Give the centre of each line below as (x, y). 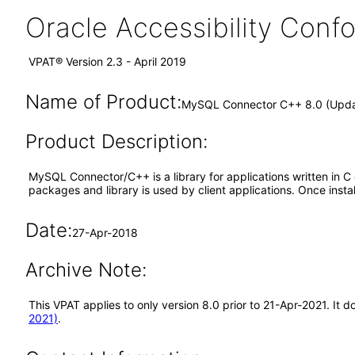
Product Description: (116, 141)
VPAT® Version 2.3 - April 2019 (107, 61)
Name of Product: (103, 102)
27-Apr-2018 (105, 233)
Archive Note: (86, 270)
